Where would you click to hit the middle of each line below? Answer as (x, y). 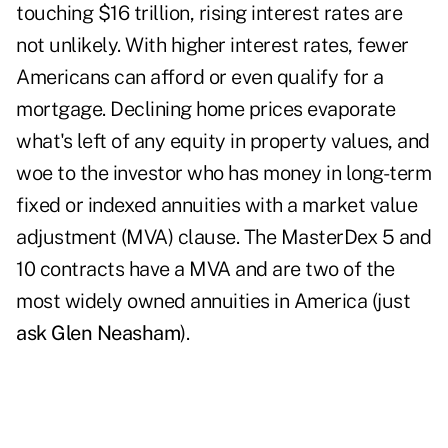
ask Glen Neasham (98, 333)
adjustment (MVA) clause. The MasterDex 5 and (223, 237)
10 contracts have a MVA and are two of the (205, 269)
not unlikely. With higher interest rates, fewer (212, 45)
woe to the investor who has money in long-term (223, 173)
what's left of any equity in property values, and (223, 141)
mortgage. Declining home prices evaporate (206, 109)
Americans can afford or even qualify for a (199, 77)
